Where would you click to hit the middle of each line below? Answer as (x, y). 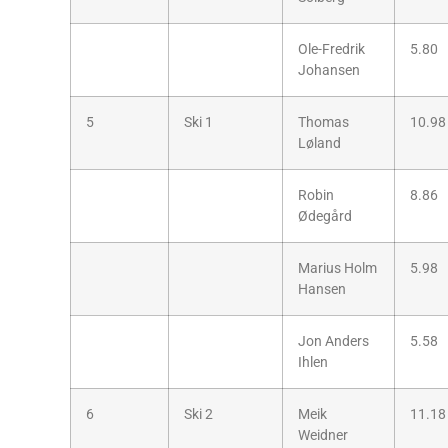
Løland (319, 143)
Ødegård (325, 216)
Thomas (323, 122)
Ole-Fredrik (331, 49)
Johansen (329, 70)
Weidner (323, 435)
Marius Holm (337, 268)
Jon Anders (333, 341)
